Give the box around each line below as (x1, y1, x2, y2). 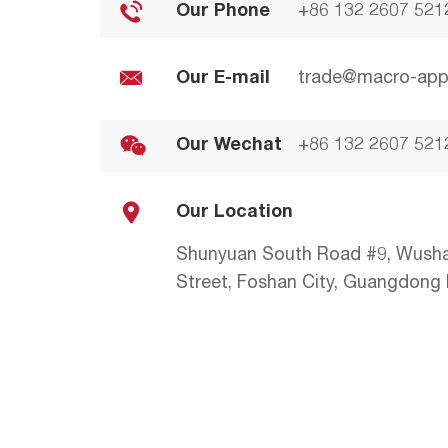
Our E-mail (176, 69, 270, 88)
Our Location (176, 203, 293, 222)
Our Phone (176, 2, 270, 21)
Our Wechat (176, 136, 282, 155)
